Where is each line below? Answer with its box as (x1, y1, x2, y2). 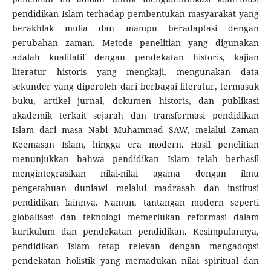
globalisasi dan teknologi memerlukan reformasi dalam (11, 211, 260, 223)
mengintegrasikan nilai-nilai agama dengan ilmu (11, 168, 260, 180)
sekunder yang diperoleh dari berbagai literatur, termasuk (11, 80, 260, 93)
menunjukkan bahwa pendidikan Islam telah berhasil (11, 153, 260, 165)
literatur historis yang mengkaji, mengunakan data (11, 66, 260, 78)
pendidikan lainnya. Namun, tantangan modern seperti (11, 197, 260, 209)
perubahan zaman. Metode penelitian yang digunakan (11, 37, 260, 49)
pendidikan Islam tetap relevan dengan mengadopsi (11, 240, 260, 252)
